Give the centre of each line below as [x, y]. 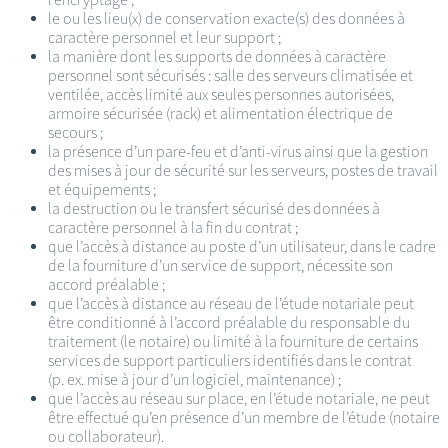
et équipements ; [102, 190]
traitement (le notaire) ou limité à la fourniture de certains [233, 342]
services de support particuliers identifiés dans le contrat [230, 361]
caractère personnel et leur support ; [164, 38]
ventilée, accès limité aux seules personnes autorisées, [221, 95]
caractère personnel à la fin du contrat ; [174, 228]
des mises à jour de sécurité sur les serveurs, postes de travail [243, 171]
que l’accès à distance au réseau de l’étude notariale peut [231, 304]
